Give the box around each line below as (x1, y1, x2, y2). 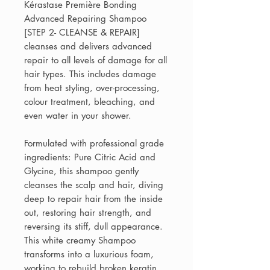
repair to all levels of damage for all (24, 54, 167, 66)
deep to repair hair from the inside (24, 193, 163, 205)
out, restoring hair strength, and (24, 207, 151, 219)
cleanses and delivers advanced (24, 40, 152, 52)
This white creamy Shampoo (24, 234, 136, 246)
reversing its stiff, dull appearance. (24, 221, 163, 233)
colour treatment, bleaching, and (24, 96, 155, 108)
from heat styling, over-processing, (24, 82, 160, 94)
